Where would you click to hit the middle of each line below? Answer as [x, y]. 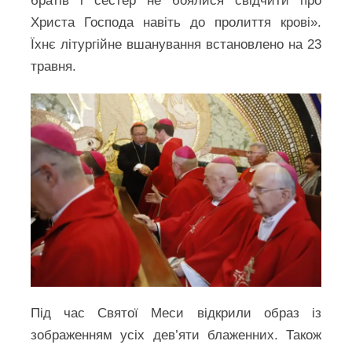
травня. [54, 66]
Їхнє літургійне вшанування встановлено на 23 [176, 44]
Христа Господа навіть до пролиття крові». [176, 22]
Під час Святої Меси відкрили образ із [176, 313]
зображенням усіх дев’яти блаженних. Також [176, 335]
